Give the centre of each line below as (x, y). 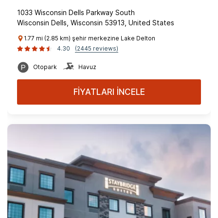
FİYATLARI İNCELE (109, 92)
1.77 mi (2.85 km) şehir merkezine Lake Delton (90, 38)
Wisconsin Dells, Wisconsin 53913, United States (96, 23)
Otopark (45, 67)
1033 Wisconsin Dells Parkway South (76, 12)
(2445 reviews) (97, 48)
